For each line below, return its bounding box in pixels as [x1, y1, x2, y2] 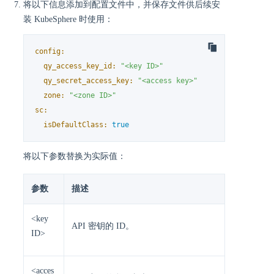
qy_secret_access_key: [43, 76, 134, 85]
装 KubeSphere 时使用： [23, 14, 113, 24]
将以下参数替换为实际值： [23, 152, 126, 161]
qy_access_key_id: [43, 61, 117, 70]
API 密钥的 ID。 [72, 221, 134, 231]
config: [35, 46, 65, 56]
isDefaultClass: [43, 120, 108, 129]
